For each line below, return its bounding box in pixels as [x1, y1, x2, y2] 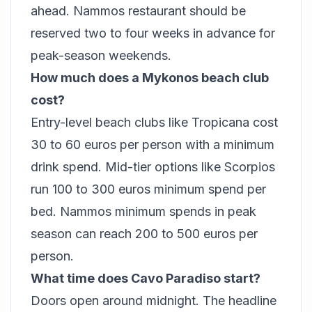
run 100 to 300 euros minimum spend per [31, 182, 266, 197]
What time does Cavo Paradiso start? [31, 271, 260, 286]
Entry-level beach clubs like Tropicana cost [31, 115, 278, 130]
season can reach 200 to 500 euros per [31, 226, 258, 242]
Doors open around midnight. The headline [31, 293, 276, 309]
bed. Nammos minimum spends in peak [31, 204, 256, 219]
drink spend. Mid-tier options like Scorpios [31, 159, 275, 175]
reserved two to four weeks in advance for [31, 26, 275, 41]
